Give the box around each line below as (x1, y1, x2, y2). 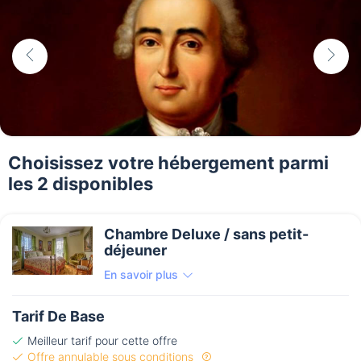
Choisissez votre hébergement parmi (8, 152, 329, 174)
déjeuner (104, 242, 167, 259)
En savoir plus (104, 268, 178, 282)
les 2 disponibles (8, 173, 153, 195)
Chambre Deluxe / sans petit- (104, 226, 309, 243)
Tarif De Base (12, 308, 105, 326)
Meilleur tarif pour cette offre (27, 334, 177, 348)
